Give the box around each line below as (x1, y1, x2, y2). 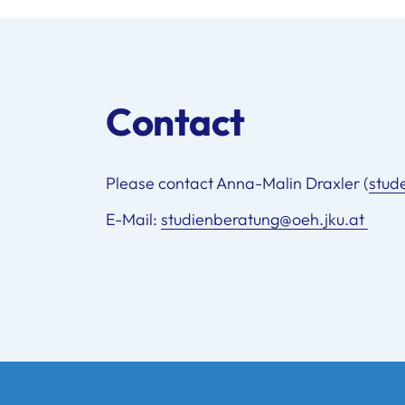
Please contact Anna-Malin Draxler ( (106, 173, 369, 193)
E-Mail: (106, 209, 161, 230)
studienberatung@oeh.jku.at (161, 209, 368, 230)
